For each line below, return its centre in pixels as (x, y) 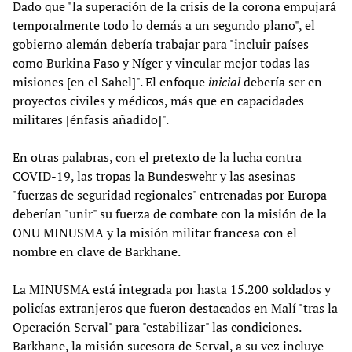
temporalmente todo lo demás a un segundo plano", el (164, 25)
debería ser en (281, 81)
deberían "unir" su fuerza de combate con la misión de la (170, 213)
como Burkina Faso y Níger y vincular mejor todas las (161, 62)
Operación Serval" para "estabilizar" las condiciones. (157, 326)
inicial (224, 81)
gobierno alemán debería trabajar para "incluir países (161, 44)
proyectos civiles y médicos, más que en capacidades (158, 100)
